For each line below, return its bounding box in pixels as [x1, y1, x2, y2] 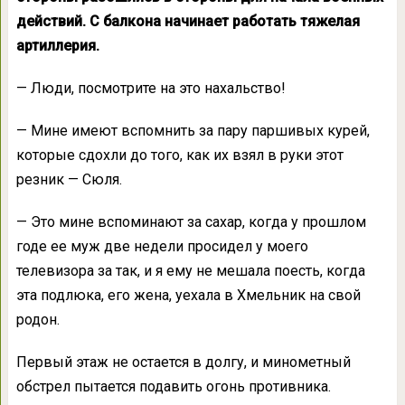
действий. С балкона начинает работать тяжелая [15, 13, 360, 31]
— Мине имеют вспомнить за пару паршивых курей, [15, 122, 370, 140]
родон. [15, 311, 60, 329]
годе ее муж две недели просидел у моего [15, 238, 308, 256]
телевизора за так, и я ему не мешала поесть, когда [15, 262, 365, 280]
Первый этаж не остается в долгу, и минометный [15, 353, 351, 372]
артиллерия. [15, 37, 99, 55]
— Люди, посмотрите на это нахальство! [15, 80, 286, 98]
